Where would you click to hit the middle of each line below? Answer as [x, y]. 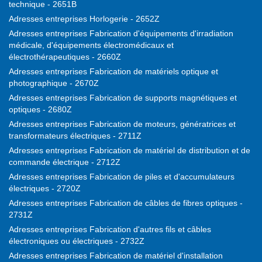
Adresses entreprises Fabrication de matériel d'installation [116, 256]
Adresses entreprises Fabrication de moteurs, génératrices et [122, 124]
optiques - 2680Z [40, 110]
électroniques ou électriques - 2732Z [77, 241]
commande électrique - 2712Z [65, 162]
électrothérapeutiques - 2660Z [65, 57]
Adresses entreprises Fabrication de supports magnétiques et [123, 98]
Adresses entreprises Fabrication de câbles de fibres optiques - [126, 203]
